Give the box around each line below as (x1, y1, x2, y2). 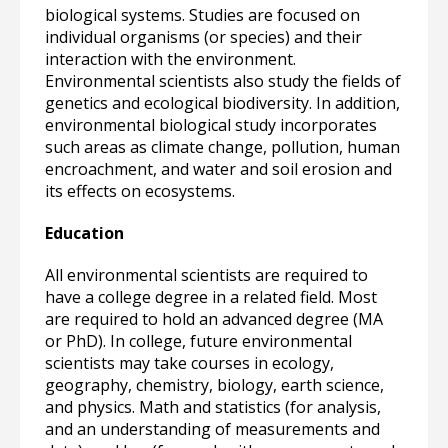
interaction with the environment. (45, 48, 296, 70)
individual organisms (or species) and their (45, 26, 362, 48)
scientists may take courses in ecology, (45, 352, 334, 374)
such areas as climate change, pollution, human (45, 136, 400, 158)
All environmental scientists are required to (45, 264, 368, 286)
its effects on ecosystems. (45, 180, 235, 202)
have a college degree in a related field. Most (45, 286, 377, 308)
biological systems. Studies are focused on (45, 4, 360, 26)
